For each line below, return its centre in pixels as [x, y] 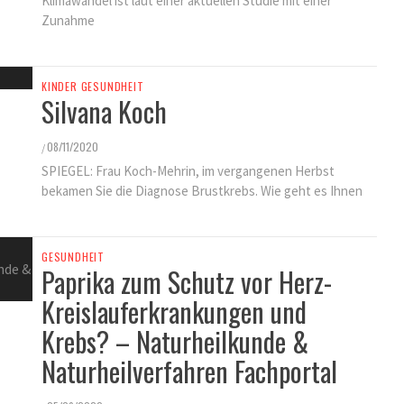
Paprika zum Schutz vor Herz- [187, 282]
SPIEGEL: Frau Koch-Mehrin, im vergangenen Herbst [188, 171]
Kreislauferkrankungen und [174, 312]
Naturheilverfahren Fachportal [189, 371]
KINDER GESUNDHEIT [93, 86]
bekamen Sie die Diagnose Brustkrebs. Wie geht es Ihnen [202, 191]
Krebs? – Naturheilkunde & [175, 341]
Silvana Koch [104, 111]
